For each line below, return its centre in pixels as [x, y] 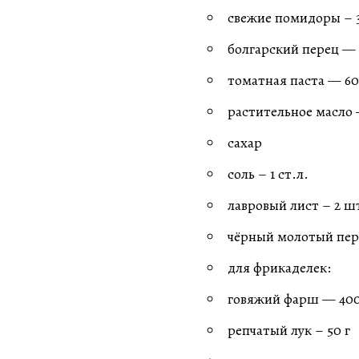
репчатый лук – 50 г [289, 331]
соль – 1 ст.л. [268, 174]
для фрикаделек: [279, 268]
